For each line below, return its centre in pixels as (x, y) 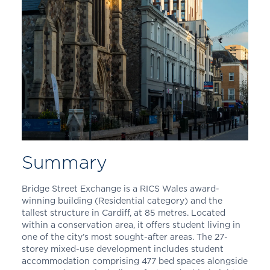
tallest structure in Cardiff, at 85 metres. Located (123, 212)
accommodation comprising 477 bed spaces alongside (134, 260)
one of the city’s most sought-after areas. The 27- (124, 236)
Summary (64, 162)
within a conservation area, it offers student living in (131, 224)
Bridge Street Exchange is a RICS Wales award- (120, 188)
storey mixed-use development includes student (122, 248)
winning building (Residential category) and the (122, 200)
